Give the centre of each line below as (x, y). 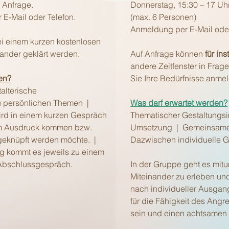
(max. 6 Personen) (163, 17)
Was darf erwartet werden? (179, 103)
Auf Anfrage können (168, 54)
